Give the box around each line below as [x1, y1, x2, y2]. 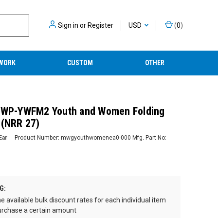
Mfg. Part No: [132, 134, 166, 141]
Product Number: [14, 134, 59, 141]
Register [88, 21, 113, 29]
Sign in [58, 21, 78, 29]
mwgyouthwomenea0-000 [60, 134, 131, 141]
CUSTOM [67, 59, 93, 67]
